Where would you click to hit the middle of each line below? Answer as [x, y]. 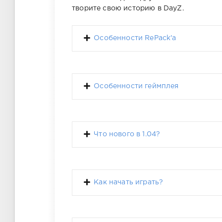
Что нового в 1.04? [127, 135]
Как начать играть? [129, 183]
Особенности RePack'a [135, 38]
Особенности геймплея [136, 86]
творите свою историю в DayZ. [128, 9]
